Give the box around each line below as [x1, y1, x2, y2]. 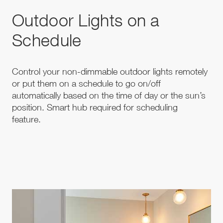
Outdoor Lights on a [12, 9, 160, 30]
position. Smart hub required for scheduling [12, 102, 178, 112]
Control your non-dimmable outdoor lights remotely [12, 66, 208, 77]
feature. [12, 113, 43, 124]
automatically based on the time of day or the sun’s [12, 90, 206, 101]
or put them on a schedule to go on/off [12, 78, 161, 89]
